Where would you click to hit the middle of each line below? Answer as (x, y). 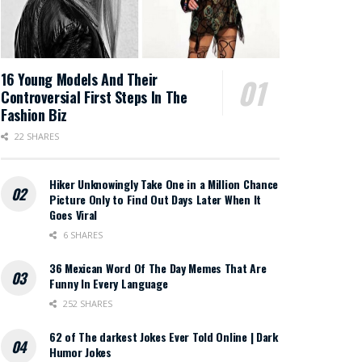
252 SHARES (86, 304)
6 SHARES (82, 235)
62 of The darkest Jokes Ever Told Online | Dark (164, 337)
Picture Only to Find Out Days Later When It (155, 200)
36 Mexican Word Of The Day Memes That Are (158, 268)
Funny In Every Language (109, 284)
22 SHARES (36, 137)
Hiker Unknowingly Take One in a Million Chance (164, 184)
